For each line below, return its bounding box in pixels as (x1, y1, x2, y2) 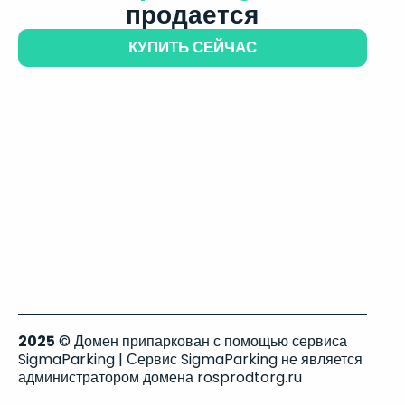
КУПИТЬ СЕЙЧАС (127, 36, 257, 58)
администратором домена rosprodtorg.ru (18, 367, 302, 388)
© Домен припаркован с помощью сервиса (55, 331, 347, 352)
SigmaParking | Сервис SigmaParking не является (18, 349, 363, 370)
